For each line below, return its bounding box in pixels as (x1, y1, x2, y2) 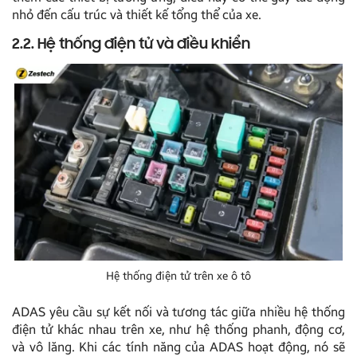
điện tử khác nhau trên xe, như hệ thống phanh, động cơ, (12, 322, 345, 338)
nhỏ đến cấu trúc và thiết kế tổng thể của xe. (12, 7, 261, 23)
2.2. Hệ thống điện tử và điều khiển (12, 37, 250, 53)
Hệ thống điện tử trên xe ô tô (106, 269, 251, 284)
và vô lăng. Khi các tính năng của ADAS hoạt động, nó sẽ (12, 339, 345, 355)
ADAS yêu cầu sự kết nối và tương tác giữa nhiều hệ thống (12, 304, 345, 320)
